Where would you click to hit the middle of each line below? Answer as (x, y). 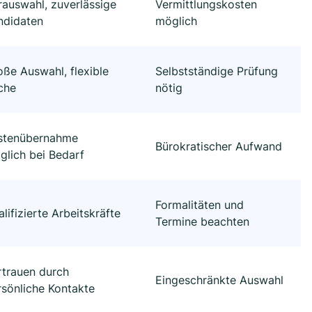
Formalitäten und (200, 205)
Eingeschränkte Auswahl (219, 280)
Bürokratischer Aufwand (219, 147)
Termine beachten (202, 222)
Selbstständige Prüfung (217, 71)
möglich (176, 21)
